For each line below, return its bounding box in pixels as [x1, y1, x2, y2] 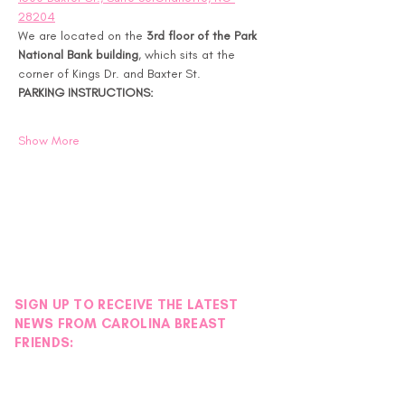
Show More [18, 133, 80, 148]
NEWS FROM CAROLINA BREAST [14, 316, 227, 332]
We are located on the [18, 28, 146, 43]
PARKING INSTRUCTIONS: [18, 85, 154, 100]
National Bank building [18, 47, 138, 62]
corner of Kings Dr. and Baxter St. [18, 66, 201, 81]
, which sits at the [138, 47, 239, 62]
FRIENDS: [14, 334, 74, 351]
